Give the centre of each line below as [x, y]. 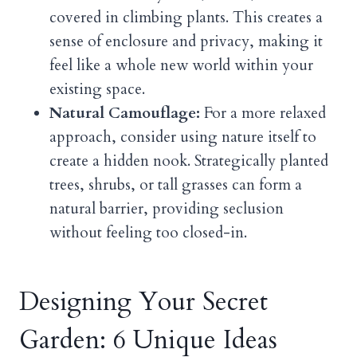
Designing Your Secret [143, 302]
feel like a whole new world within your [181, 65]
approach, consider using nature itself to [183, 137]
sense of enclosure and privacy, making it [186, 41]
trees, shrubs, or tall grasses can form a [176, 184]
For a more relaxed [263, 113]
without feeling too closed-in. [148, 232]
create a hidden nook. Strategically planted [189, 161]
